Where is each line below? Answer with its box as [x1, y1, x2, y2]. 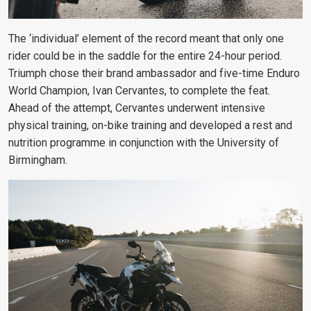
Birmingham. [8, 153, 67, 167]
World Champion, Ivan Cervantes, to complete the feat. [8, 84, 270, 98]
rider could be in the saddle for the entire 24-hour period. [8, 49, 282, 63]
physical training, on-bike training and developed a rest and [8, 119, 292, 133]
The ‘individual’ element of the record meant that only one [8, 32, 284, 46]
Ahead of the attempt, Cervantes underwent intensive [8, 101, 265, 115]
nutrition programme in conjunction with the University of [8, 136, 279, 150]
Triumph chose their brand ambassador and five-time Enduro [8, 67, 300, 81]
